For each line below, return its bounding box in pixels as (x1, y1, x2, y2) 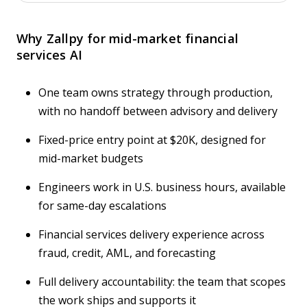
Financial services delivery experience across (38, 227, 265, 243)
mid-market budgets (38, 151, 143, 167)
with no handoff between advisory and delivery (38, 103, 278, 119)
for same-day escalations (38, 198, 167, 214)
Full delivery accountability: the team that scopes (38, 274, 286, 290)
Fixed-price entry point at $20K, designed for (38, 132, 266, 148)
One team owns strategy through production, (38, 85, 273, 101)
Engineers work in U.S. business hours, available (38, 180, 286, 195)
